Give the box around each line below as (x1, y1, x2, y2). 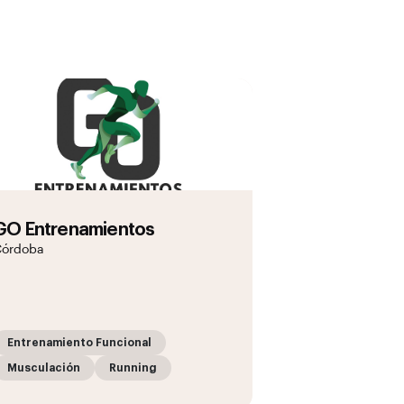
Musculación (7, 363, 80, 373)
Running (109, 363, 157, 373)
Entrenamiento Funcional (7, 337, 151, 348)
